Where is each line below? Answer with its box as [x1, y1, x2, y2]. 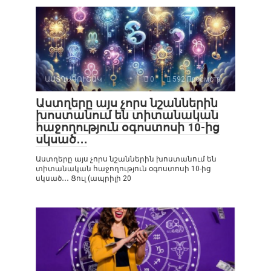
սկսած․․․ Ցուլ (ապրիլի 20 [36, 174, 131, 183]
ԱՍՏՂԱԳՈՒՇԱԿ [45, 74, 102, 83]
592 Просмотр [171, 74, 220, 83]
